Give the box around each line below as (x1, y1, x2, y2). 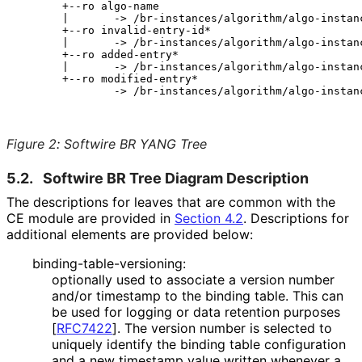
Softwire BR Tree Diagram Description (43, 170, 309, 187)
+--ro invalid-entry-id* (17, 24, 211, 37)
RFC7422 (57, 320, 112, 337)
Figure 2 (6, 136, 57, 153)
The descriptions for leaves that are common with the (6, 194, 335, 211)
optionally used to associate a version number (52, 271, 335, 288)
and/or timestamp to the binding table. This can (52, 288, 343, 305)
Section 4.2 (175, 210, 243, 227)
